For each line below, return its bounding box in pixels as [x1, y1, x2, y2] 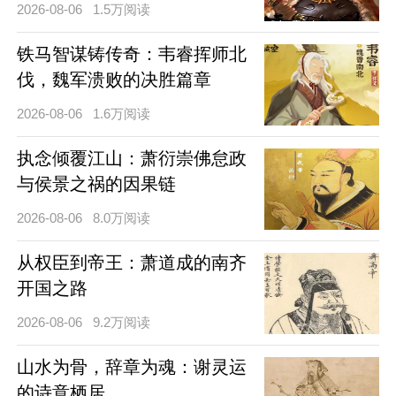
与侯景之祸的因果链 [16, 173, 176, 194]
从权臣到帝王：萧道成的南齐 [16, 252, 247, 272]
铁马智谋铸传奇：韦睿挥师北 [16, 43, 247, 64]
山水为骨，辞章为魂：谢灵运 [16, 356, 247, 377]
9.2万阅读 [93, 314, 151, 330]
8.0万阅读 [93, 209, 151, 225]
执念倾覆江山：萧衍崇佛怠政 [16, 148, 247, 168]
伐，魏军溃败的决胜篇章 [16, 69, 211, 89]
